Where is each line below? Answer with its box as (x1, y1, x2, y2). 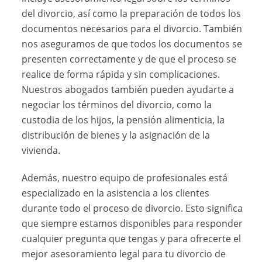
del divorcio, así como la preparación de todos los (22, 7, 242, 20)
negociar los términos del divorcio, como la (22, 98, 212, 112)
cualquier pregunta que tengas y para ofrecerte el (22, 232, 242, 246)
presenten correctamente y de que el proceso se (22, 53, 237, 66)
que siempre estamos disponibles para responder (22, 217, 243, 230)
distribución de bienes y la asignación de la (22, 129, 211, 142)
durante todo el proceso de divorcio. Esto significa (22, 202, 243, 215)
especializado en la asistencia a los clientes (22, 187, 210, 200)
